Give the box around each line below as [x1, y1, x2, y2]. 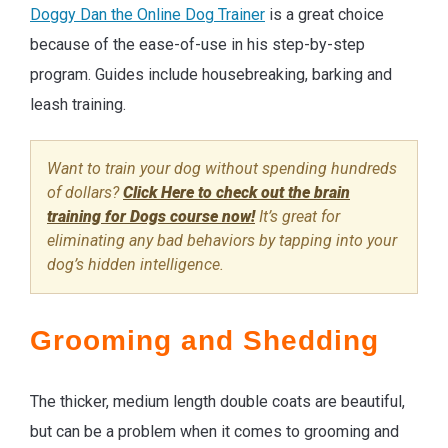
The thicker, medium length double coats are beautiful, [30, 391, 405, 411]
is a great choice [265, 4, 384, 24]
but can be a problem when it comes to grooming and [30, 421, 399, 441]
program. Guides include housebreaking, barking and [30, 64, 392, 84]
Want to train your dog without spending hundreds [47, 158, 397, 178]
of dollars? [47, 182, 123, 202]
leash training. [30, 94, 126, 114]
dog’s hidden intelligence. [47, 254, 224, 274]
